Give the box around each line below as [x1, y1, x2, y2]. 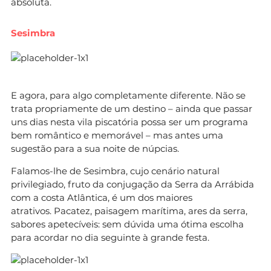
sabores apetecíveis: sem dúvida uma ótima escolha [11, 218, 244, 230]
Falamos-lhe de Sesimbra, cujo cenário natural [11, 165, 220, 177]
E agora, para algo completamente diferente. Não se [11, 89, 246, 101]
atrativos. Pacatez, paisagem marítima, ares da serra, [11, 204, 247, 217]
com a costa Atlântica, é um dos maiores [11, 191, 192, 203]
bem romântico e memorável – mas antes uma [11, 129, 223, 141]
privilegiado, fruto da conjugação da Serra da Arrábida [11, 178, 254, 190]
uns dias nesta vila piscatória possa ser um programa [11, 116, 248, 128]
